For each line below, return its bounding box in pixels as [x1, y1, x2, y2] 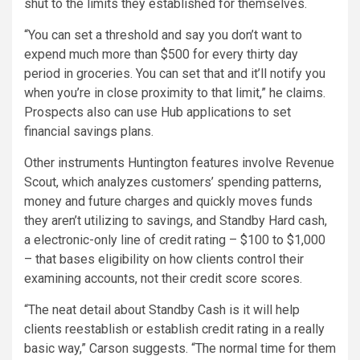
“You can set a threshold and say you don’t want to [24, 27, 302, 43]
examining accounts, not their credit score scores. [24, 271, 302, 287]
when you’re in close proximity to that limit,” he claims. [24, 85, 325, 101]
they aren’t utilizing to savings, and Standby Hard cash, [24, 213, 327, 229]
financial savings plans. [24, 124, 153, 140]
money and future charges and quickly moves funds [24, 194, 313, 210]
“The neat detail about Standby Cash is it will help [24, 302, 300, 318]
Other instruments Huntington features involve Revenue [24, 155, 334, 171]
